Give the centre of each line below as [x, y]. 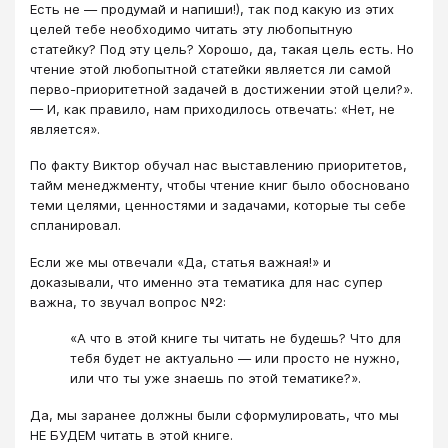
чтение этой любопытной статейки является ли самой [210, 68]
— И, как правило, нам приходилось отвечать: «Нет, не [212, 108]
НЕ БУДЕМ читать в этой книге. [131, 434]
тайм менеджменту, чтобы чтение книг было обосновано [220, 185]
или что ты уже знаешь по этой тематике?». [215, 378]
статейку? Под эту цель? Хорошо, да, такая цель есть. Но [222, 48]
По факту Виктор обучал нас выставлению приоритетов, [218, 165]
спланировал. [77, 225]
